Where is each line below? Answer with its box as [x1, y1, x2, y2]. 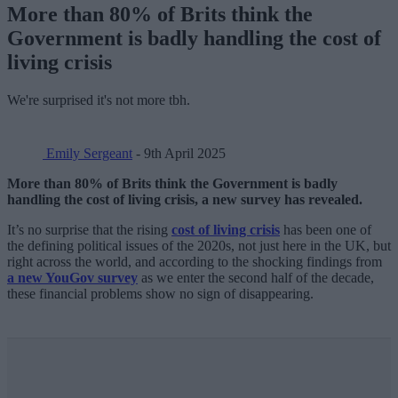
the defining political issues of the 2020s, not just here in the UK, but [7, 237, 391, 253]
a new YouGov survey [7, 269, 138, 285]
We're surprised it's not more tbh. [7, 92, 190, 107]
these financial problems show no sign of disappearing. [7, 285, 314, 301]
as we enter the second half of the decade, [138, 269, 374, 285]
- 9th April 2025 [132, 145, 226, 161]
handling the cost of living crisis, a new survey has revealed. [7, 191, 362, 207]
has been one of [280, 221, 371, 237]
